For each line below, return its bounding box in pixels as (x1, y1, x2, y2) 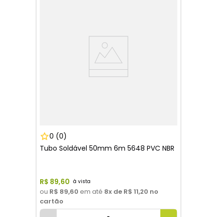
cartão (40, 197, 63, 206)
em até (78, 187, 103, 196)
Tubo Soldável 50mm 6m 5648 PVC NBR (40, 143, 174, 153)
